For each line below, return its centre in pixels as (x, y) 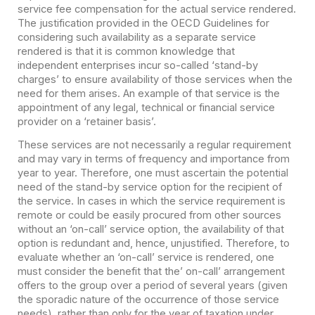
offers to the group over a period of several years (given (152, 285)
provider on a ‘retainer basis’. (86, 121)
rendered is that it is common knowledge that (126, 51)
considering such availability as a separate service (136, 37)
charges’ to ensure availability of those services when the (155, 79)
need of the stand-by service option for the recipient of (149, 187)
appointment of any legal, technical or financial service (146, 107)
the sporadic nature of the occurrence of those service (148, 299)
